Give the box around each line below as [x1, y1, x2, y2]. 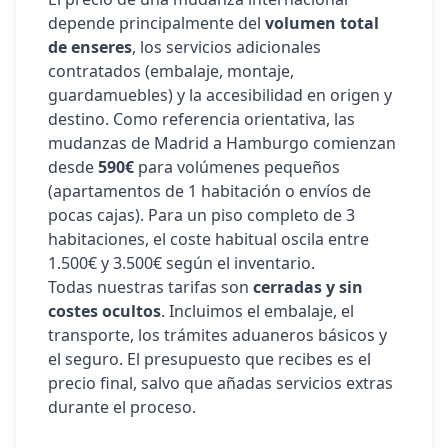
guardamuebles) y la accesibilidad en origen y [48, 84, 392, 106]
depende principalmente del [48, 12, 265, 34]
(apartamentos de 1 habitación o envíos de [48, 180, 371, 202]
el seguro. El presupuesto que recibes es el [48, 348, 371, 370]
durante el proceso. [48, 396, 196, 418]
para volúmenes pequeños [134, 156, 340, 178]
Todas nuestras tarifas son [48, 276, 253, 298]
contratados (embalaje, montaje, [48, 60, 294, 82]
